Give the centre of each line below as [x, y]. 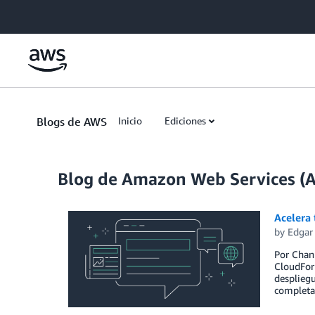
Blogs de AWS [72, 122]
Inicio [130, 121]
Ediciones [185, 121]
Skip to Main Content [53, 14]
